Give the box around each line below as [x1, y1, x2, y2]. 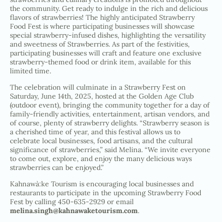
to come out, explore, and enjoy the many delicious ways [10, 154, 192, 163]
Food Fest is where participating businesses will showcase [10, 22, 195, 31]
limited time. [10, 66, 51, 75]
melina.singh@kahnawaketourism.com [10, 206, 138, 215]
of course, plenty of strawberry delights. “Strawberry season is [10, 118, 209, 127]
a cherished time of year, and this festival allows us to [10, 127, 180, 136]
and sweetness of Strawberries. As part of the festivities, [10, 40, 190, 49]
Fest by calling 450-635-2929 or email [10, 197, 134, 206]
